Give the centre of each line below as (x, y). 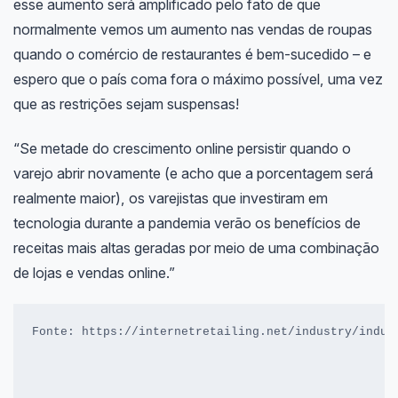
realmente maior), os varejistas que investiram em (170, 198)
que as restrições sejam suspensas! (126, 103)
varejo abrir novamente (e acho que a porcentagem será (193, 173)
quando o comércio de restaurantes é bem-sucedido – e (192, 54)
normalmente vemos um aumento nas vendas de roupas (192, 29)
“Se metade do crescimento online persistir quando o (182, 148)
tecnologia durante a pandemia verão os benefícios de (187, 223)
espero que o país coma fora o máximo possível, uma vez (198, 79)
